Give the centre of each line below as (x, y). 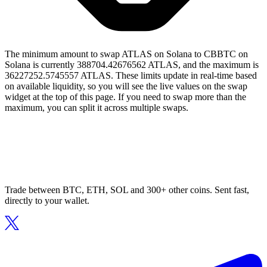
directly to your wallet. (47, 201)
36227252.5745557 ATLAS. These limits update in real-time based (131, 76)
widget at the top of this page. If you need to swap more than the (125, 97)
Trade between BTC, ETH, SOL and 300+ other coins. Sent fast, (127, 190)
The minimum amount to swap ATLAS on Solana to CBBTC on (126, 54)
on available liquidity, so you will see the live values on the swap (126, 86)
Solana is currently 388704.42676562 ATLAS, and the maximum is (132, 65)
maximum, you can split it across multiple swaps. (97, 108)
